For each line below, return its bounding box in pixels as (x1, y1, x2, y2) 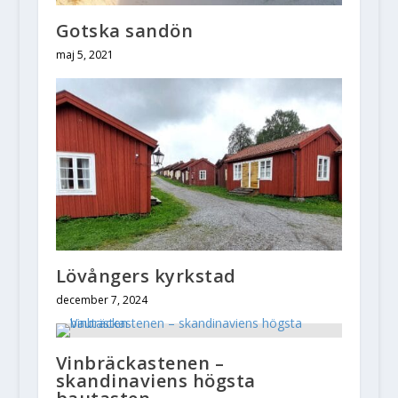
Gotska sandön (55, 19, 194, 44)
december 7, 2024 (55, 291, 147, 307)
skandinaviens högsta (55, 368, 256, 393)
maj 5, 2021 (55, 47, 114, 63)
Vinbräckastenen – (55, 350, 225, 375)
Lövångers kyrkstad (55, 263, 236, 288)
